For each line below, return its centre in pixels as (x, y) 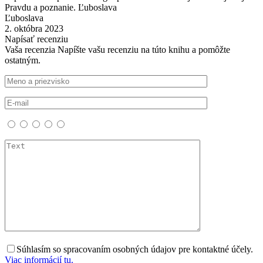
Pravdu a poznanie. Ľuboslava (61, 7)
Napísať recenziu (36, 39)
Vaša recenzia (30, 49)
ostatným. (23, 60)
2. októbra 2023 (34, 28)
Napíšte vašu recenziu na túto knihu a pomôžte (144, 49)
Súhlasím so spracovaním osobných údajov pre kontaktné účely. (135, 249)
